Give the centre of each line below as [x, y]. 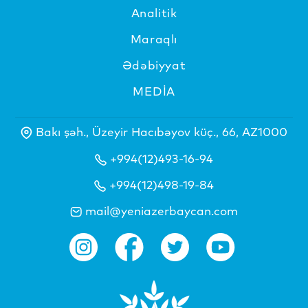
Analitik [154, 13]
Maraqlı [154, 39]
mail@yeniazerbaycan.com [162, 211]
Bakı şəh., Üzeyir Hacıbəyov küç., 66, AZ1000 [162, 132]
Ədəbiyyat [154, 65]
